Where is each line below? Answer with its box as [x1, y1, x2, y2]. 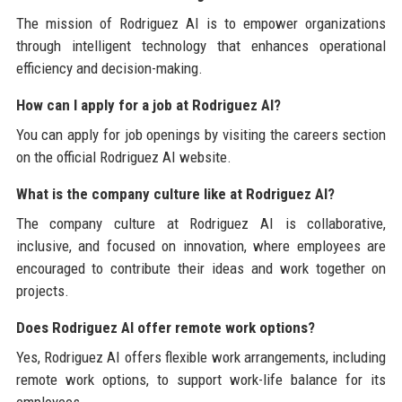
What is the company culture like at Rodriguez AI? [15, 184, 335, 203]
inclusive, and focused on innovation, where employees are [15, 236, 387, 255]
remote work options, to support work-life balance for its [15, 370, 387, 389]
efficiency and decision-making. [15, 58, 203, 77]
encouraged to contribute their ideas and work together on [15, 258, 387, 277]
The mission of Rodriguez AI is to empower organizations [15, 13, 387, 32]
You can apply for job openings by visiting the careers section [15, 125, 387, 144]
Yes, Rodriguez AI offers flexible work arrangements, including [15, 347, 387, 366]
